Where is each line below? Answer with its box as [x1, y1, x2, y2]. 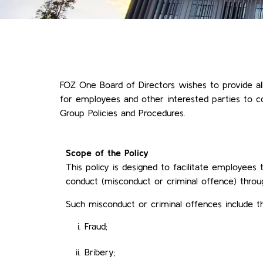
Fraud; [85, 221, 107, 232]
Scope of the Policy [66, 147, 149, 159]
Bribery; [85, 247, 116, 258]
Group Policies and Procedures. [60, 107, 186, 118]
